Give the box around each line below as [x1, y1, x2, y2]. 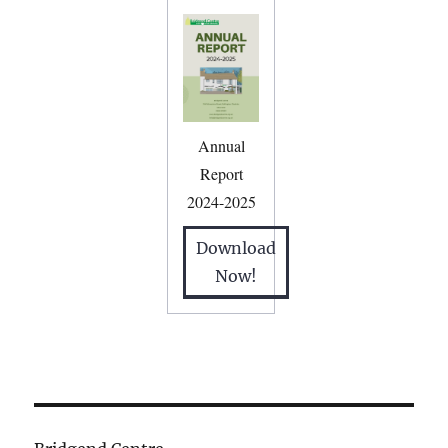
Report [199, 162, 243, 184]
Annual [197, 134, 245, 156]
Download [196, 237, 277, 258]
